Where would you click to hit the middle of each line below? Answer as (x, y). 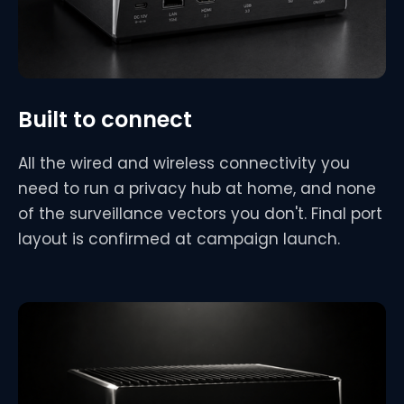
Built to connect (105, 120)
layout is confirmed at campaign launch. (179, 239)
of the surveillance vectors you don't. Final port (200, 214)
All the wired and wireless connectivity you (184, 164)
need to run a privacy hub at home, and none (197, 189)
